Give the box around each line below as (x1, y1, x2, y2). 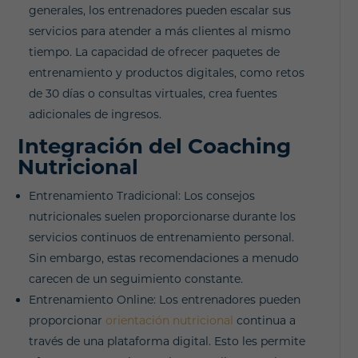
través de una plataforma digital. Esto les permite (29, 333, 306, 348)
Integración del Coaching (18, 133, 292, 159)
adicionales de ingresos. (29, 106, 162, 121)
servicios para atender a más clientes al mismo (29, 23, 292, 38)
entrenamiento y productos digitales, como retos (29, 65, 305, 80)
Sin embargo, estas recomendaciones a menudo (29, 250, 300, 265)
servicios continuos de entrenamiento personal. (29, 229, 295, 245)
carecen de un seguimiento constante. (29, 271, 244, 286)
